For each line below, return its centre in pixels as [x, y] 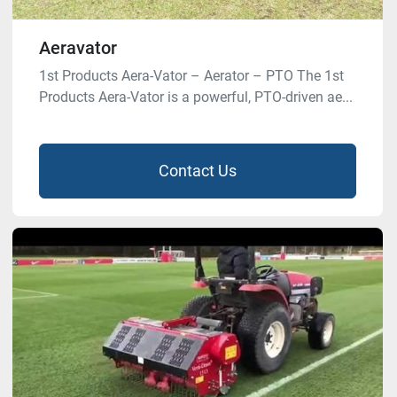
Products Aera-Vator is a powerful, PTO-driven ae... [196, 97]
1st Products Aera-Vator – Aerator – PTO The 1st [191, 75]
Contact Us [198, 170]
